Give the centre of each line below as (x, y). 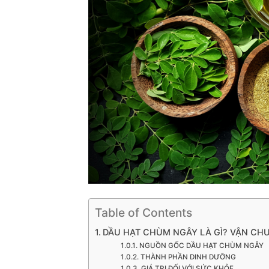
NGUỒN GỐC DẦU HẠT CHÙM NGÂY (201, 246)
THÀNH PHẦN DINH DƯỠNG (188, 257)
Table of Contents (144, 213)
